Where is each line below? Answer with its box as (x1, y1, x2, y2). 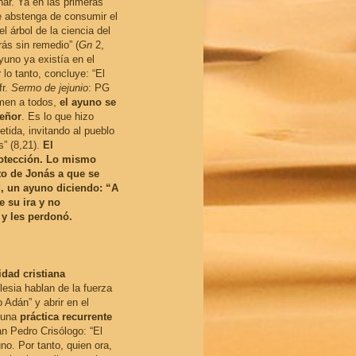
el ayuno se (59, 96, 116, 109)
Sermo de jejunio (10, 82, 88, 95)
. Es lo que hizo (21, 110, 94, 123)
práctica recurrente (19, 311, 112, 323)
